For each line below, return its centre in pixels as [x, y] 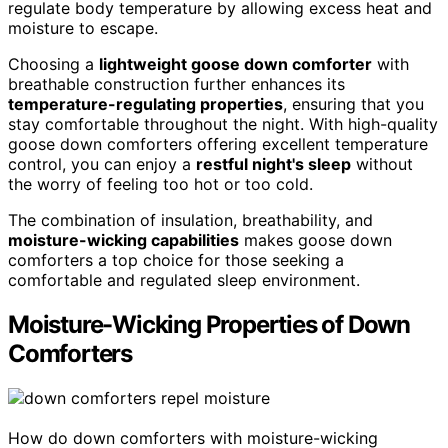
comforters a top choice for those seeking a [176, 260]
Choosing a [53, 64]
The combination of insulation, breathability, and [190, 220]
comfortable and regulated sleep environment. [184, 280]
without [382, 164]
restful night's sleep [273, 164]
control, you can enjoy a [102, 164]
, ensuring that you [353, 104]
